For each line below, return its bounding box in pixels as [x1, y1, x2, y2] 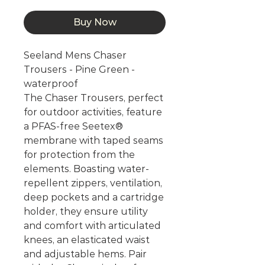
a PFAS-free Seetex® [24, 121, 123, 132]
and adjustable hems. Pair [24, 248, 147, 260]
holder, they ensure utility [24, 206, 148, 218]
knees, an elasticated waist [24, 234, 150, 246]
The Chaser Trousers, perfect [24, 92, 163, 104]
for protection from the [24, 149, 135, 161]
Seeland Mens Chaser [24, 50, 127, 62]
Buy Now [73, 17, 117, 28]
